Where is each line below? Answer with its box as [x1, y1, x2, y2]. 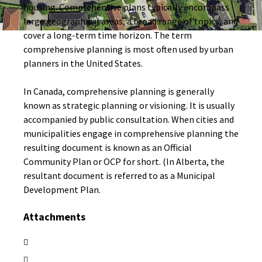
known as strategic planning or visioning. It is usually [23, 99, 235, 111]
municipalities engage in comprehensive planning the [23, 127, 239, 139]
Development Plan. [23, 184, 101, 195]
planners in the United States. [23, 57, 143, 69]
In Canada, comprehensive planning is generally [23, 85, 214, 97]
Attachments [23, 210, 85, 223]
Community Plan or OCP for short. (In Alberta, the [23, 156, 225, 167]
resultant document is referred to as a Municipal [23, 170, 215, 181]
